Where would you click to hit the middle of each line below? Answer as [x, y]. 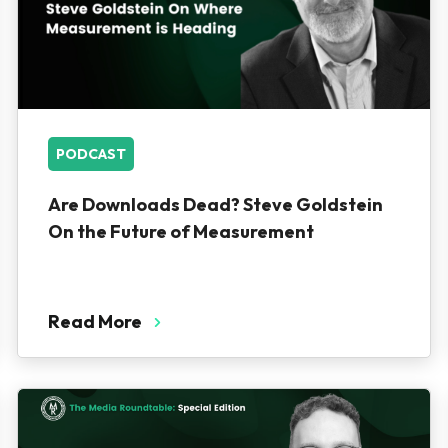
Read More [94, 321]
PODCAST [90, 154]
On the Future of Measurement [180, 231]
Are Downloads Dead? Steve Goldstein [215, 204]
